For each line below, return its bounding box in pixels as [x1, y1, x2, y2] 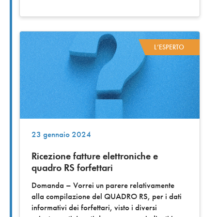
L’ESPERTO [154, 43, 184, 52]
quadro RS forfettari [31, 161, 113, 174]
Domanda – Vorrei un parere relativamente [31, 180, 174, 191]
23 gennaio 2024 [31, 129, 91, 140]
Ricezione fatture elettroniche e [31, 150, 158, 163]
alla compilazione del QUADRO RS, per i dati [31, 191, 182, 202]
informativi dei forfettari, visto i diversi [31, 202, 157, 213]
